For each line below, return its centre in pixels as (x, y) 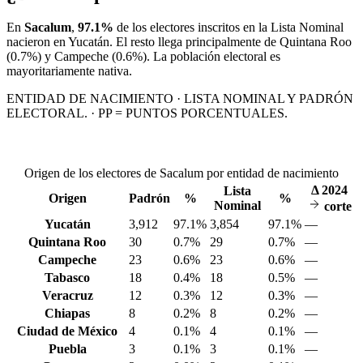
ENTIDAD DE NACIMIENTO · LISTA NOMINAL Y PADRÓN (180, 99)
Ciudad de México (67, 331)
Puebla (67, 349)
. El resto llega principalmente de (194, 42)
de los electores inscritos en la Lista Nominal (228, 28)
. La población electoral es (214, 57)
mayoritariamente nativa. (69, 71)
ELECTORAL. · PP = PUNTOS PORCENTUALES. (147, 113)
